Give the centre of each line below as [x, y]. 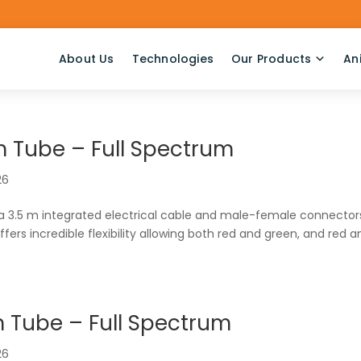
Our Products [272, 59]
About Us [87, 59]
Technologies [173, 59]
